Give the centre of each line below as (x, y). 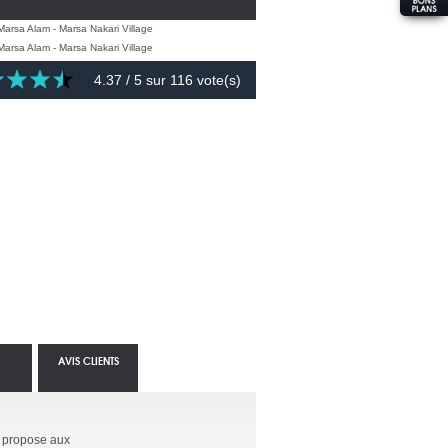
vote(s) (217, 80)
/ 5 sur (146, 80)
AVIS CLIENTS (88, 360)
